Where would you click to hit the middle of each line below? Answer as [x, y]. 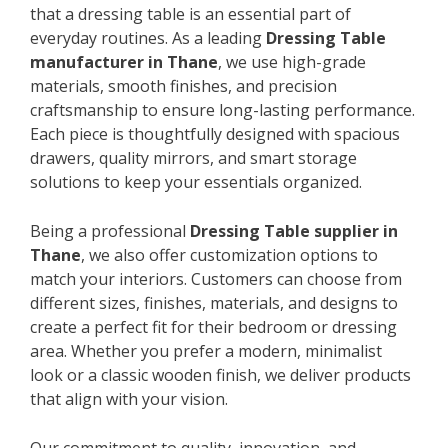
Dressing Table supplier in [294, 230]
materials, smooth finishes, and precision [183, 85]
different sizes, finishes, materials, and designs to [214, 302]
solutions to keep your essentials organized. [196, 181]
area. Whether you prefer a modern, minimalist [206, 350]
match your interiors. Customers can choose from [216, 278]
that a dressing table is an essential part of [190, 13]
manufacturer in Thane [124, 61]
